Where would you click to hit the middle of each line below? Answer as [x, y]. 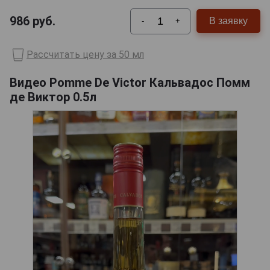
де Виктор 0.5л [53, 97]
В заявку [228, 21]
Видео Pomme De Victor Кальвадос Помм [130, 82]
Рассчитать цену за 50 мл [85, 55]
